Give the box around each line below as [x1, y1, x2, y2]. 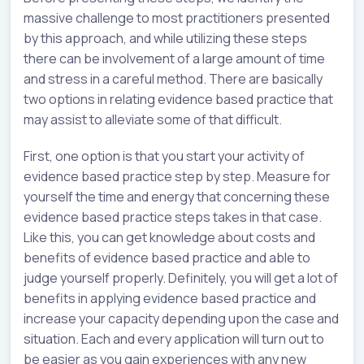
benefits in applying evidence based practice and [24, 289, 316, 308]
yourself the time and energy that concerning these [24, 188, 330, 206]
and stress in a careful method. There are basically [24, 70, 323, 89]
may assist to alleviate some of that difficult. [24, 110, 282, 129]
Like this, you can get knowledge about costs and [24, 228, 315, 247]
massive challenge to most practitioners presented [24, 9, 330, 28]
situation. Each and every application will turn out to [24, 330, 324, 349]
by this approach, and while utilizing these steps [24, 29, 307, 48]
